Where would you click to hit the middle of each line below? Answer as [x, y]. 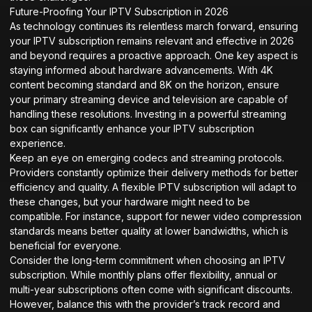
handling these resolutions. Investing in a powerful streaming [148, 114]
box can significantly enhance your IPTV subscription [132, 128]
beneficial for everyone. [65, 245]
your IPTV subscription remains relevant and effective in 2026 [152, 40]
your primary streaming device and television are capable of [149, 99]
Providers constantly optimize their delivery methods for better [154, 172]
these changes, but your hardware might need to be [130, 201]
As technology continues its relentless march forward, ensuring [154, 26]
